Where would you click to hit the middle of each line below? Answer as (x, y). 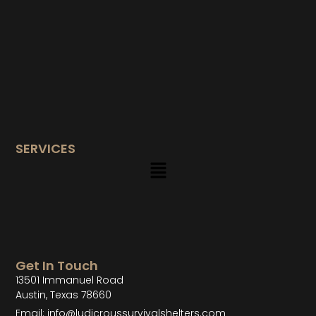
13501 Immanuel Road (70, 280)
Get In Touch (57, 266)
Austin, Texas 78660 (64, 295)
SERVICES (46, 149)
